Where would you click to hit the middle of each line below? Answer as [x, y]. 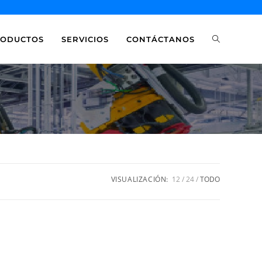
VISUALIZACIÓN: [139, 179]
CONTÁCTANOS [161, 39]
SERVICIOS [85, 39]
